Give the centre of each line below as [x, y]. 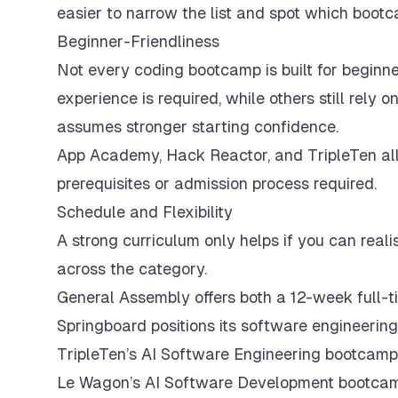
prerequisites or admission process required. [219, 183]
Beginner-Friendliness [138, 41]
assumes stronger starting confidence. [200, 126]
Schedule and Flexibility [145, 211]
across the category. [134, 268]
